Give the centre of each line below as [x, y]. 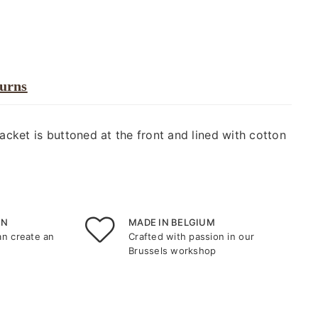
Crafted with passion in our [192, 236]
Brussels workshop [172, 251]
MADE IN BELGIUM [172, 222]
